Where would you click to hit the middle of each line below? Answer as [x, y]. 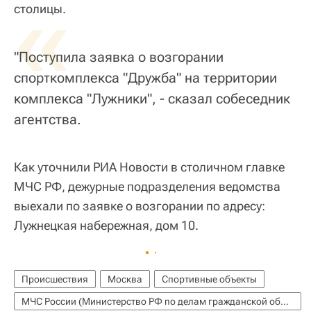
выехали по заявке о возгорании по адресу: [140, 206]
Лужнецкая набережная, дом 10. [106, 226]
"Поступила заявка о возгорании [119, 57]
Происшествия [55, 279]
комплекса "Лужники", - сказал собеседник [152, 99]
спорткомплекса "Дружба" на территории [145, 78]
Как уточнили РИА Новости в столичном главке [149, 167]
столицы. [40, 9]
